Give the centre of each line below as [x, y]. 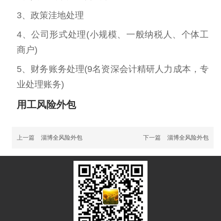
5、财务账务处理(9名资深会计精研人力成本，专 [113, 69]
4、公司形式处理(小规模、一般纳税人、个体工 [113, 35]
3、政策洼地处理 [50, 15]
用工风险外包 [46, 105]
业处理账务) [40, 84]
